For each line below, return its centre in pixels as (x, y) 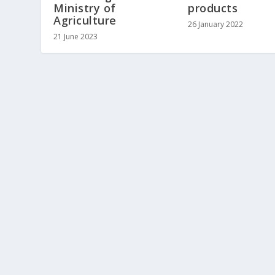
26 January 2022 (215, 25)
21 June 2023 (76, 37)
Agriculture (85, 21)
